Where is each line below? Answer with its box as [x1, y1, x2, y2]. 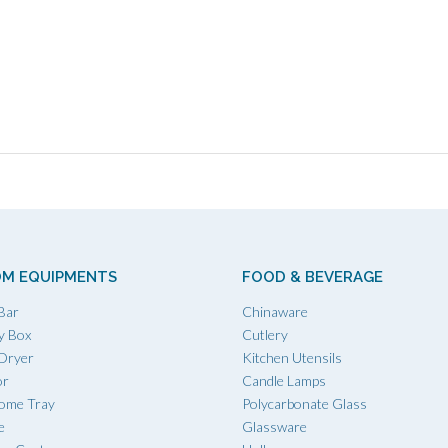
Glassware [242, 417, 307, 435]
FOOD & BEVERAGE [242, 267, 383, 286]
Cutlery [242, 325, 288, 343]
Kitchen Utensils [242, 348, 342, 366]
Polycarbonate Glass [242, 394, 367, 412]
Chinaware [242, 302, 308, 320]
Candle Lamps [242, 371, 326, 389]
